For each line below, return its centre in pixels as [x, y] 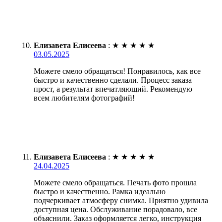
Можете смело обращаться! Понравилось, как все [117, 71]
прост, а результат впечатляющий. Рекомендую [113, 89]
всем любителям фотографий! [84, 98]
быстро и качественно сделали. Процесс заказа [113, 80]
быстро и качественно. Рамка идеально [100, 191]
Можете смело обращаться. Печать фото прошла [115, 182]
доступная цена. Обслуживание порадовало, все [115, 209]
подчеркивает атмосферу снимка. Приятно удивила [121, 200]
